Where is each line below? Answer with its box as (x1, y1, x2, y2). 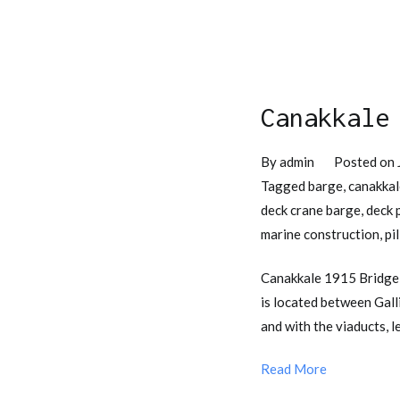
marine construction (261, 225, 379, 242)
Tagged (261, 177, 308, 194)
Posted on (333, 153, 397, 170)
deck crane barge (261, 201, 361, 218)
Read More (261, 361, 327, 378)
